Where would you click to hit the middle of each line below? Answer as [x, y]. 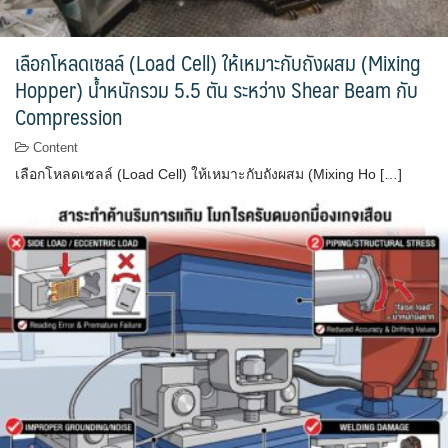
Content [55, 148]
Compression [68, 117]
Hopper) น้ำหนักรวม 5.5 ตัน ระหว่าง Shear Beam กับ [216, 90]
